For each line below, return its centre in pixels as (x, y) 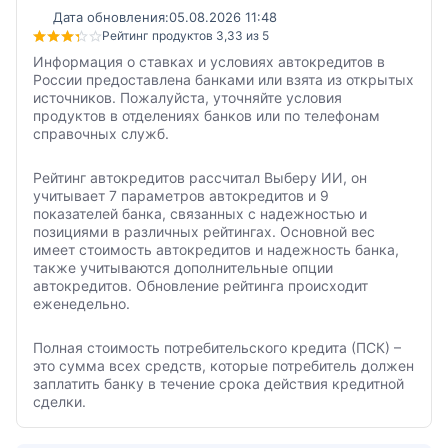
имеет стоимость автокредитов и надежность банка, (216, 249)
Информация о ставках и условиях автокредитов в (209, 61)
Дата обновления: (111, 17)
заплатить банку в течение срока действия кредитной (218, 383)
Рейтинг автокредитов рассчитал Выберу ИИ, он (200, 177)
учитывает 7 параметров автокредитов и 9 (181, 195)
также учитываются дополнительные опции (183, 267)
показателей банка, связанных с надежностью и (200, 213)
